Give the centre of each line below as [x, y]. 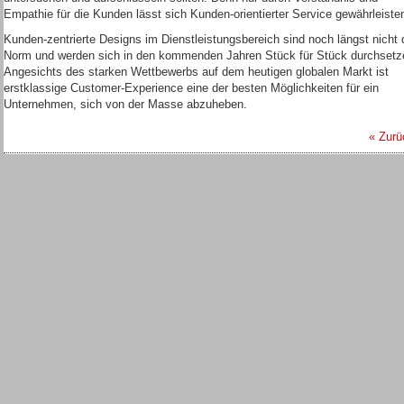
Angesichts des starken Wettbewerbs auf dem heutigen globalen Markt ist [196, 72]
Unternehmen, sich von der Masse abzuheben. [125, 104]
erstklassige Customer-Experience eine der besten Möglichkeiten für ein [191, 88]
